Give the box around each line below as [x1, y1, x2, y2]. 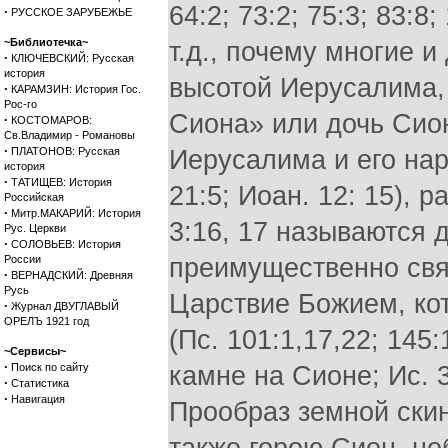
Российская [4, 191, 64, 203]
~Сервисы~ [4, 345, 66, 357]
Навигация [11, 393, 65, 405]
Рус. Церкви [4, 222, 66, 234]
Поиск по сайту [11, 361, 89, 373]
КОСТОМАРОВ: [11, 114, 92, 126]
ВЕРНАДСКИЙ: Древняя [11, 269, 133, 281]
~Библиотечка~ [4, 36, 88, 48]
